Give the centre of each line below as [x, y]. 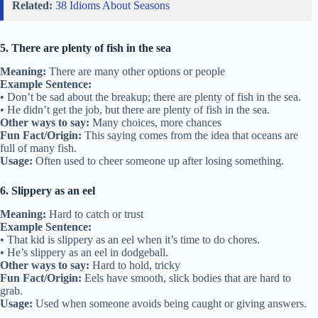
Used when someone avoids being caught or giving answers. [170, 303]
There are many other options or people [136, 71]
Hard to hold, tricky [135, 265]
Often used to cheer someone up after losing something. [158, 160]
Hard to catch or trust [95, 214]
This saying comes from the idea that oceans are [190, 135]
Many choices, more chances [155, 122]
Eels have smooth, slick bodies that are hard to [186, 278]
